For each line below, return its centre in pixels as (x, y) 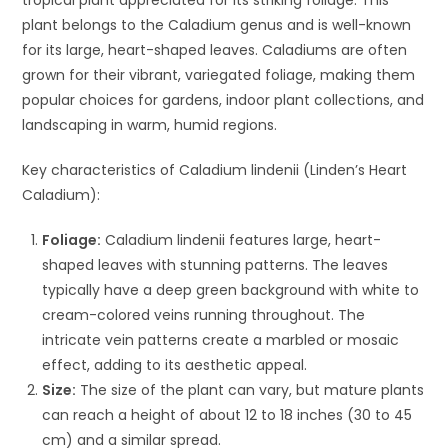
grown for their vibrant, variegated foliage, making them (219, 74)
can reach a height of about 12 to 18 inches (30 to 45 (227, 414)
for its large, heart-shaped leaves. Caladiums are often (215, 49)
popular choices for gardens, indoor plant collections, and (223, 99)
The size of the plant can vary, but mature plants (250, 389)
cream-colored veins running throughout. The (204, 314)
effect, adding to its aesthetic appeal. (175, 364)
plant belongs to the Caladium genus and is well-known (217, 24)
